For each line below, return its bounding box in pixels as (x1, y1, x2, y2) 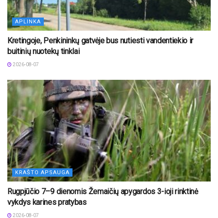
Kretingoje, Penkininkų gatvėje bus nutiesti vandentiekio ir (7, 36, 194, 45)
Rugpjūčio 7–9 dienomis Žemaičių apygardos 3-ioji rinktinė (7, 186, 198, 196)
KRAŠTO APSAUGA (15, 169, 70, 176)
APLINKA (15, 18, 41, 25)
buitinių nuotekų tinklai (7, 46, 80, 56)
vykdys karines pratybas (7, 197, 87, 207)
